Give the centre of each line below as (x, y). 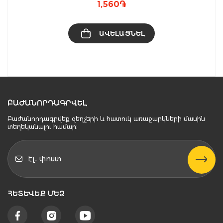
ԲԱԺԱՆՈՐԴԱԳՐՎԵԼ (47, 103)
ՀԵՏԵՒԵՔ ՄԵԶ (33, 194)
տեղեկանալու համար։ (43, 127)
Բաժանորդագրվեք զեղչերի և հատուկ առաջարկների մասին (106, 119)
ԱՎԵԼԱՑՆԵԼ (122, 34)
